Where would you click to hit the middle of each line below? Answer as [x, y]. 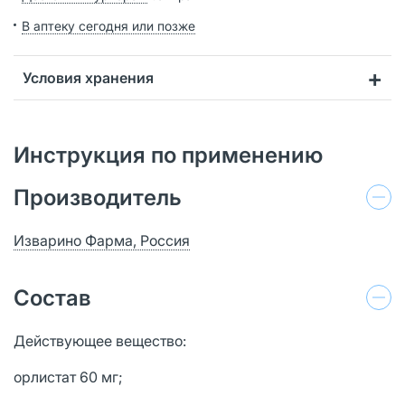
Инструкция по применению [168, 155]
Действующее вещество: [102, 340]
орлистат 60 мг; [70, 377]
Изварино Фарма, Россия [102, 240]
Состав [52, 297]
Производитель [98, 197]
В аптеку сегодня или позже [108, 25]
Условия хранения [88, 77]
